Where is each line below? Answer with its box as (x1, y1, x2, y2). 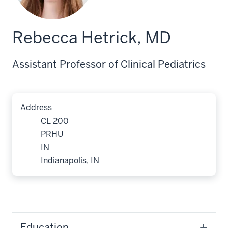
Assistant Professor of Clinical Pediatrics (12, 58, 206, 71)
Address (20, 102, 52, 113)
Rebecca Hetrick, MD (12, 27, 171, 48)
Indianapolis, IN (41, 155, 99, 166)
